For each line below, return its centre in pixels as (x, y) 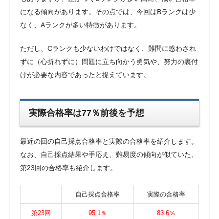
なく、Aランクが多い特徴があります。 (80, 25)
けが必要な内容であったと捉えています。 (85, 75)
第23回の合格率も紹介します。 (68, 167)
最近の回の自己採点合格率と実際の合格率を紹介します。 (109, 141)
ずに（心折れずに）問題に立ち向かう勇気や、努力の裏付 (109, 61)
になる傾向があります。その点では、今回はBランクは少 (108, 11)
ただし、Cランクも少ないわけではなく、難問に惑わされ (108, 48)
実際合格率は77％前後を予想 (87, 113)
